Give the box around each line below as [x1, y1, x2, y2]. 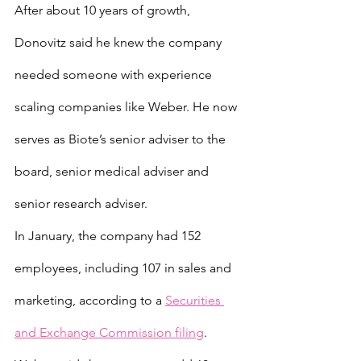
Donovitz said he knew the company [15, 35, 225, 50]
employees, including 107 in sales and [15, 260, 234, 276]
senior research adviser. [15, 196, 147, 211]
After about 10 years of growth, [15, 2, 193, 18]
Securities [165, 293, 224, 308]
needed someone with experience [15, 67, 215, 82]
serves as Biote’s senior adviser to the [15, 131, 229, 147]
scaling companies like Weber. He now [15, 99, 240, 114]
